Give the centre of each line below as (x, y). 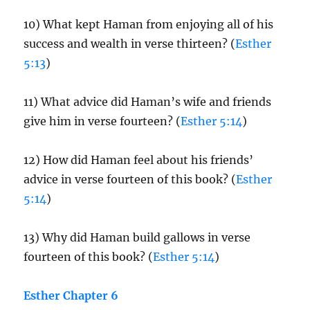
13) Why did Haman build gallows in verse (137, 237)
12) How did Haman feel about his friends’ (139, 160)
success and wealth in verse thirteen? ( (130, 44)
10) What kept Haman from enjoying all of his (149, 24)
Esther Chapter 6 (71, 295)
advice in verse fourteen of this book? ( (130, 179)
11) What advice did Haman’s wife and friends (148, 102)
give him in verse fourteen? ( (102, 121)
